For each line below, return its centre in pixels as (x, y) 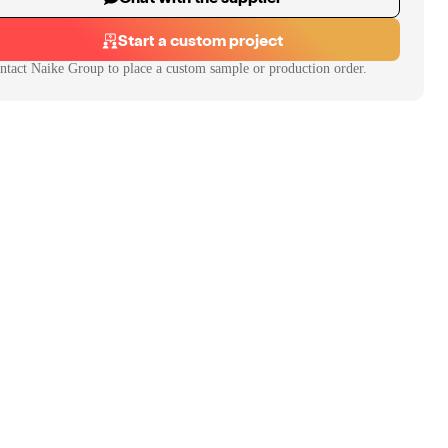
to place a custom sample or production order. (235, 68)
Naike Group (67, 68)
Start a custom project (200, 39)
